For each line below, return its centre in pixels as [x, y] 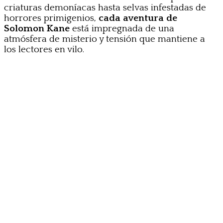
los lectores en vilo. [44, 50]
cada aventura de [138, 18]
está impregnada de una [122, 29]
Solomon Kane [37, 29]
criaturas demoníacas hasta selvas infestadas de [105, 8]
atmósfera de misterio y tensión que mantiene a [105, 39]
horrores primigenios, [51, 18]
